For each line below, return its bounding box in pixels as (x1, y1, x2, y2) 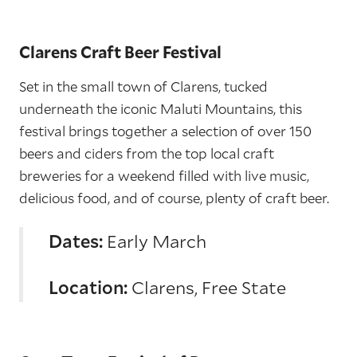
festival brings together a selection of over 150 (19, 122, 312, 140)
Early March (103, 229, 206, 253)
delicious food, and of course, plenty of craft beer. (19, 189, 329, 207)
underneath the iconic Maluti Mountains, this (19, 100, 302, 118)
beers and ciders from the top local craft (19, 144, 274, 163)
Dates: (49, 229, 103, 253)
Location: (49, 276, 131, 299)
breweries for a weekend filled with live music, (19, 167, 309, 185)
